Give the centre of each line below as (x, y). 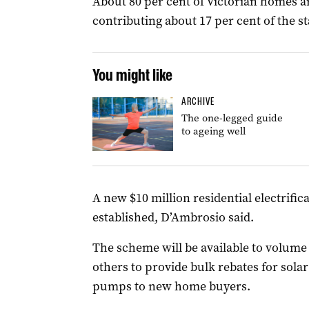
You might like (132, 75)
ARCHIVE (198, 101)
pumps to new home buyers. (171, 286)
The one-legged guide (232, 118)
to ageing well (213, 131)
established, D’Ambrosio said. (173, 217)
